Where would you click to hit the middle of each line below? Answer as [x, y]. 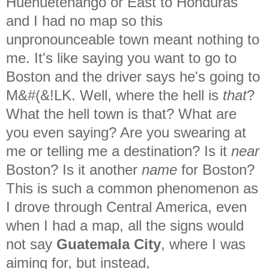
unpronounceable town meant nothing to [133, 39]
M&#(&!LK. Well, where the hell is [114, 95]
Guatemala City [109, 244]
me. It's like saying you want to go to [121, 58]
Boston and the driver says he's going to [133, 76]
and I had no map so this [84, 20]
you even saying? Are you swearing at [126, 132]
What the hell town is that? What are [121, 113]
